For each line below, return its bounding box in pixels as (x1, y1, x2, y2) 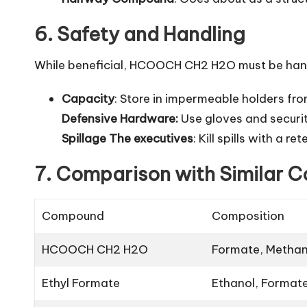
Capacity (62, 91, 114, 107)
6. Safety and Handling (34, 22, 245, 47)
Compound (42, 208, 105, 224)
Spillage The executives (62, 131, 193, 147)
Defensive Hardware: (62, 111, 178, 127)
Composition (212, 208, 285, 224)
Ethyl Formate (42, 275, 121, 291)
